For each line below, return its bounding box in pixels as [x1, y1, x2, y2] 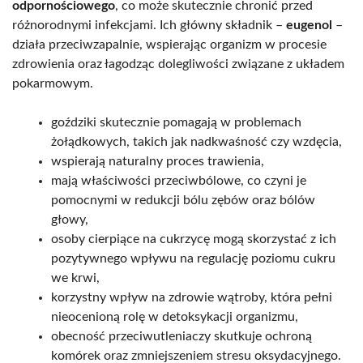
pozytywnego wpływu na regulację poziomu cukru [51, 251, 335, 265]
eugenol [286, 18, 332, 32]
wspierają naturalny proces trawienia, [51, 154, 264, 168]
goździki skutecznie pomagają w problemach [51, 115, 301, 129]
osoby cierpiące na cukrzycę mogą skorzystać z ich [51, 232, 336, 246]
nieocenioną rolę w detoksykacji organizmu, [51, 310, 298, 323]
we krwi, [51, 271, 100, 284]
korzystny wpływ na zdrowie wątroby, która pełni [51, 290, 332, 304]
